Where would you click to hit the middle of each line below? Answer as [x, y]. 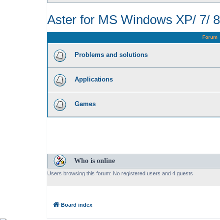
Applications [94, 79]
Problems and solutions [111, 55]
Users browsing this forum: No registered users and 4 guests [120, 173]
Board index [77, 205]
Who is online [95, 161]
